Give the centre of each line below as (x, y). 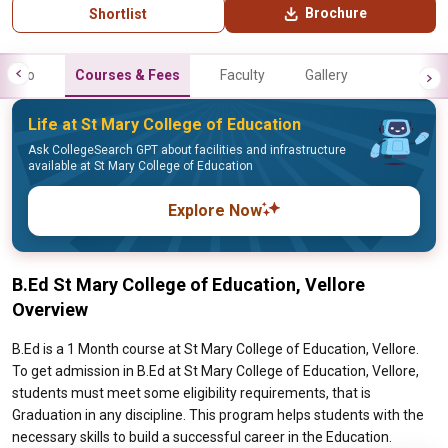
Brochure (336, 13)
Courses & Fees (127, 75)
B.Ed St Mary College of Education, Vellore (188, 284)
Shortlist (118, 14)
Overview (50, 309)
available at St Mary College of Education (140, 166)
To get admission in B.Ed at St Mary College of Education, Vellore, (215, 371)
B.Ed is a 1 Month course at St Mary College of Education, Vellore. (215, 349)
